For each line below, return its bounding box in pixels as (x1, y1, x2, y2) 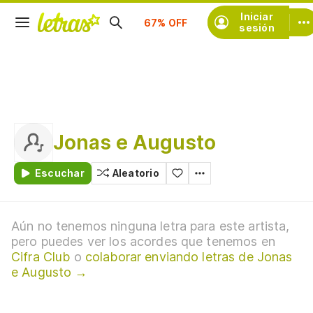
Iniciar (240, 10, 273, 22)
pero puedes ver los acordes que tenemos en (11, 234, 275, 249)
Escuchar (35, 167, 85, 179)
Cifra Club (11, 249, 71, 264)
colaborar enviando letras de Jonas (85, 249, 293, 264)
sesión (239, 22, 275, 34)
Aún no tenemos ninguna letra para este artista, (11, 219, 290, 233)
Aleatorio (112, 167, 159, 179)
